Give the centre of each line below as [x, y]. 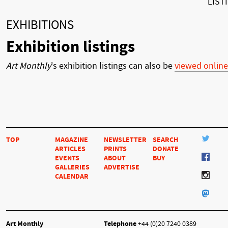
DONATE [166, 149]
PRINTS [115, 149]
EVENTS [67, 158]
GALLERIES [72, 167]
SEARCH [165, 139]
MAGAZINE [72, 139]
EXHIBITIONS [40, 25]
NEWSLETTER [125, 139]
